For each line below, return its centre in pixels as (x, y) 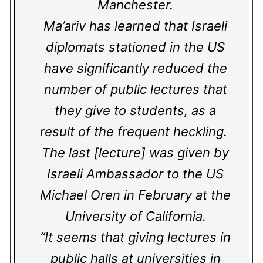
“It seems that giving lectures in (135, 237)
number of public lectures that (135, 89)
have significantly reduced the (135, 68)
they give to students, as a (135, 110)
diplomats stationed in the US (135, 47)
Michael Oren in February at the (135, 195)
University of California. (135, 216)
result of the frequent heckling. (135, 131)
